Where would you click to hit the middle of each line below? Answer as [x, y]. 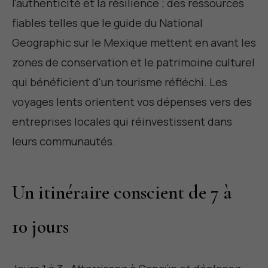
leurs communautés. [64, 141]
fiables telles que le [63, 22]
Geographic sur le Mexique [80, 42]
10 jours [40, 226]
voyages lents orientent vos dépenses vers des [132, 101]
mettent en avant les [202, 42]
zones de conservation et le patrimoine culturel [133, 62]
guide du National [158, 22]
